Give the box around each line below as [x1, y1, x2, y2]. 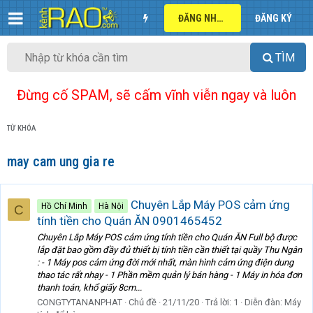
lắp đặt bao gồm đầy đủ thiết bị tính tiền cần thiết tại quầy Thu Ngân [37, 245, 302, 256]
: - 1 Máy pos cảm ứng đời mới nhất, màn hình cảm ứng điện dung [37, 257, 293, 268]
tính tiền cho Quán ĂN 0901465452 [37, 213, 222, 228]
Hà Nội [99, 201, 124, 211]
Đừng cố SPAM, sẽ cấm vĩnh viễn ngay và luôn [17, 87, 296, 104]
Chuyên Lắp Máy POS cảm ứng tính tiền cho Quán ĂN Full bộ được [37, 232, 297, 243]
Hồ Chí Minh [41, 201, 87, 211]
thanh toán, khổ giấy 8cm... [37, 282, 142, 293]
